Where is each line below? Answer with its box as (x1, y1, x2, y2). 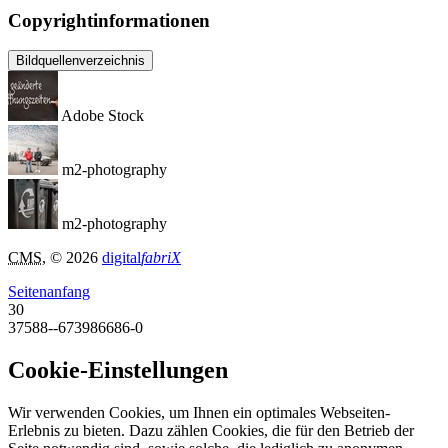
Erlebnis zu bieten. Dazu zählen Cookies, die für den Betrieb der (8, 422, 414, 440)
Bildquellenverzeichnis (16, 53, 145, 69)
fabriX (141, 249, 181, 267)
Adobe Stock (61, 107, 144, 125)
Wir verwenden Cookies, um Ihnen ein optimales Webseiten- (8, 404, 390, 422)
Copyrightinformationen (8, 9, 210, 31)
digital (102, 249, 141, 267)
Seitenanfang (8, 283, 90, 301)
